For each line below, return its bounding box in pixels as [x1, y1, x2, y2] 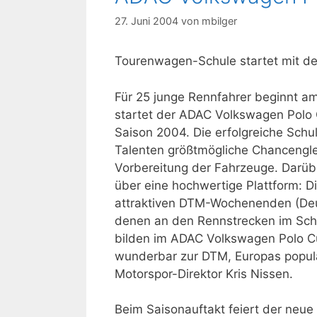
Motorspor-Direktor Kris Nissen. [115, 266, 293, 281]
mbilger [202, 15, 237, 28]
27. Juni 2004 [115, 15, 178, 28]
